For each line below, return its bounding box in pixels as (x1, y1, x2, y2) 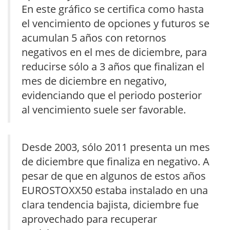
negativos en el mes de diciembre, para (22, 45, 207, 60)
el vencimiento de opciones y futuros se (22, 16, 209, 31)
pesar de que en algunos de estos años (22, 168, 206, 183)
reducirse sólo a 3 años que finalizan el (22, 60, 204, 74)
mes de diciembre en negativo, (22, 74, 167, 88)
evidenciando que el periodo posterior (22, 88, 202, 103)
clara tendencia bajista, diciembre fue (22, 197, 199, 212)
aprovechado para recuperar (22, 212, 157, 226)
